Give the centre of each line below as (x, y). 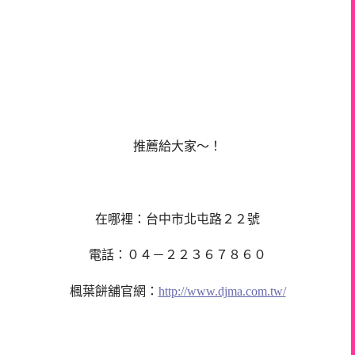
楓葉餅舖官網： (114, 292)
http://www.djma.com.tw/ (222, 292)
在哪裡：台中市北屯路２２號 (177, 219)
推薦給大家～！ (177, 147)
